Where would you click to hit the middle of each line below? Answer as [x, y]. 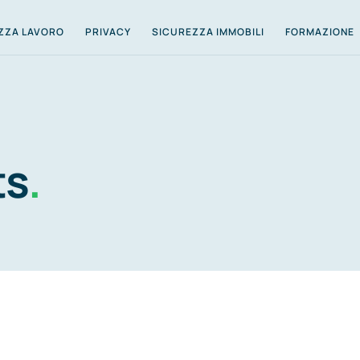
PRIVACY [108, 32]
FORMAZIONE [319, 32]
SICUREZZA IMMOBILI [208, 32]
